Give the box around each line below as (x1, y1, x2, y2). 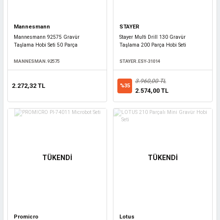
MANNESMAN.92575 (14, 58, 59, 64)
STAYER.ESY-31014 (119, 58, 160, 64)
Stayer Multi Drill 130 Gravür (119, 34, 186, 40)
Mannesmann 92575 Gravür (14, 34, 80, 40)
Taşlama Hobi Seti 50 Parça (14, 42, 78, 48)
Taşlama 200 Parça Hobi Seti (119, 42, 186, 48)
